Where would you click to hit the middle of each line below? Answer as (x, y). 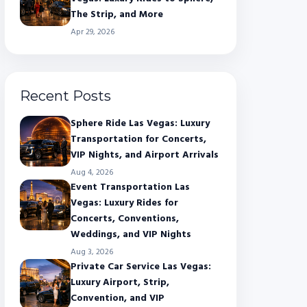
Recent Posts (65, 96)
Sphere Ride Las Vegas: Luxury (140, 124)
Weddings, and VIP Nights (131, 235)
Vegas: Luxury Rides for (124, 203)
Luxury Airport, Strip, (120, 283)
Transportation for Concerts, (138, 139)
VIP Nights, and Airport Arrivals (145, 155)
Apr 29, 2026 (93, 32)
